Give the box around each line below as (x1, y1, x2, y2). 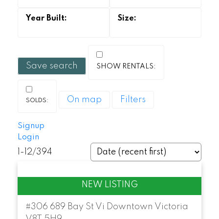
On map (66, 95, 102, 105)
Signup (17, 122, 44, 131)
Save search (25, 62, 78, 71)
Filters (120, 95, 146, 105)
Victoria (154, 202, 188, 212)
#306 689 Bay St (25, 202, 95, 212)
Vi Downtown (95, 202, 153, 212)
